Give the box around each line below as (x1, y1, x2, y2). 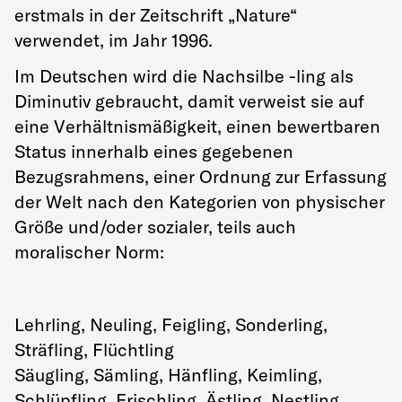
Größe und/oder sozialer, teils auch (14, 215, 296, 238)
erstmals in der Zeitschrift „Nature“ (14, 3, 297, 26)
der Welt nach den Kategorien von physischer (14, 190, 385, 213)
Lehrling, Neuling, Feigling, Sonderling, (14, 313, 328, 336)
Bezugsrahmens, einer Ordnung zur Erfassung (14, 165, 387, 188)
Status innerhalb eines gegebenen (14, 140, 293, 162)
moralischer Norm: (14, 240, 164, 263)
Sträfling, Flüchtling (14, 338, 174, 361)
